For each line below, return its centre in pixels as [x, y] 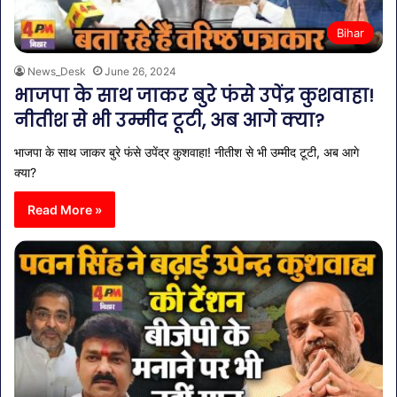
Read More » [65, 210]
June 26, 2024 [140, 72]
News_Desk [57, 72]
